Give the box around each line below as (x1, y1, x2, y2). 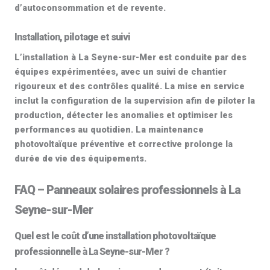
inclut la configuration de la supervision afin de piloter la (14, 95, 255, 106)
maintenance (148, 124, 204, 135)
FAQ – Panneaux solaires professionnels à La (14, 183, 240, 197)
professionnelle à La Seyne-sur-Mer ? (14, 246, 169, 257)
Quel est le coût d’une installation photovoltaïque (14, 230, 216, 242)
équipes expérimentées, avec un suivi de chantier (14, 66, 227, 77)
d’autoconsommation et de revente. (14, 2, 166, 13)
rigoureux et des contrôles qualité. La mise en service (14, 81, 245, 92)
